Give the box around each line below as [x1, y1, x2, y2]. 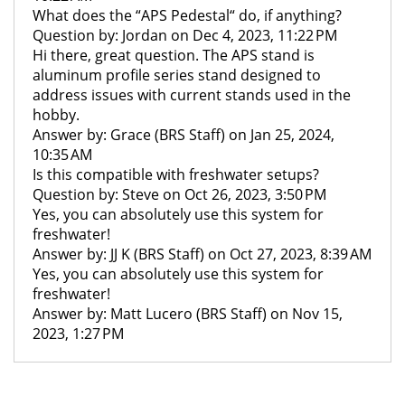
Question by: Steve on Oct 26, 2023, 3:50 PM [33, 184, 326, 204]
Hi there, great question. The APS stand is [33, 45, 315, 65]
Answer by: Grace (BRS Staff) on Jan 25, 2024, [33, 125, 334, 145]
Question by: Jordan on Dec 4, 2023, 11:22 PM [33, 25, 337, 45]
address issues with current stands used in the [33, 85, 351, 105]
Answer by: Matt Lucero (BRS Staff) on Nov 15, [33, 304, 343, 324]
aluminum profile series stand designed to [33, 65, 321, 85]
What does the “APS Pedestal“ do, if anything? [33, 5, 342, 25]
